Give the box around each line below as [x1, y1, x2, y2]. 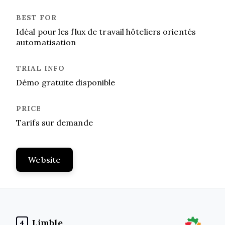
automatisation [16, 37, 76, 47]
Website [28, 154, 61, 165]
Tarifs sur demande [16, 117, 93, 128]
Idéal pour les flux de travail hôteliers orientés [16, 26, 196, 37]
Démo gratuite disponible [16, 77, 116, 87]
